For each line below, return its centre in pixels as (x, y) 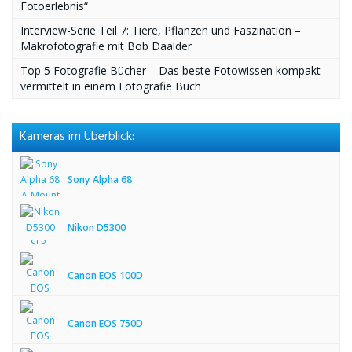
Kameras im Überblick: (77, 137)
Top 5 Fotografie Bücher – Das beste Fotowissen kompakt (170, 70)
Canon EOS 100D (105, 275)
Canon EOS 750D (105, 323)
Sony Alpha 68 (100, 180)
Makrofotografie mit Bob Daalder (106, 46)
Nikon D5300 (97, 227)
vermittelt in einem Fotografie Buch (111, 86)
